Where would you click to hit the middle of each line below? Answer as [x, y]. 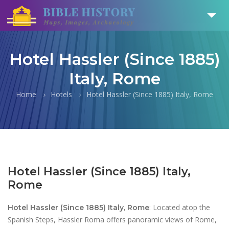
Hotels [61, 94]
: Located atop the [180, 207]
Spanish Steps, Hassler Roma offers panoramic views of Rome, [112, 220]
